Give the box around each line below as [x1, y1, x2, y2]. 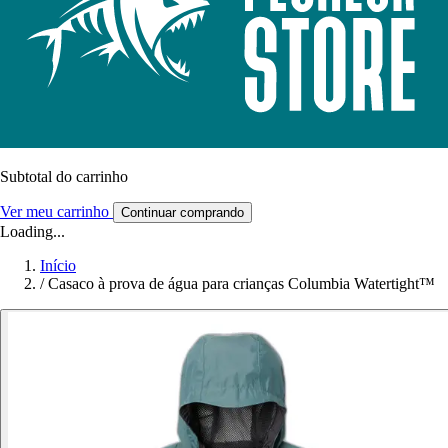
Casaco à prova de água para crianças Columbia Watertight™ [48, 275, 435, 293]
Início [40, 257, 76, 275]
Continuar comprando [121, 205, 244, 221]
